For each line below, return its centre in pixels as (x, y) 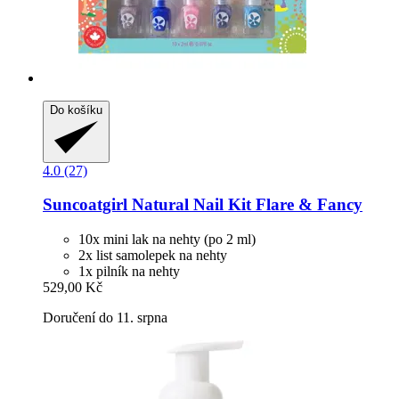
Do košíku (76, 110)
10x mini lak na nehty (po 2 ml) (167, 240)
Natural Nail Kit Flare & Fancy (245, 205)
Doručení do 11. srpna (105, 318)
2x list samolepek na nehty (153, 256)
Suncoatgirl (85, 205)
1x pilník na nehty (129, 272)
